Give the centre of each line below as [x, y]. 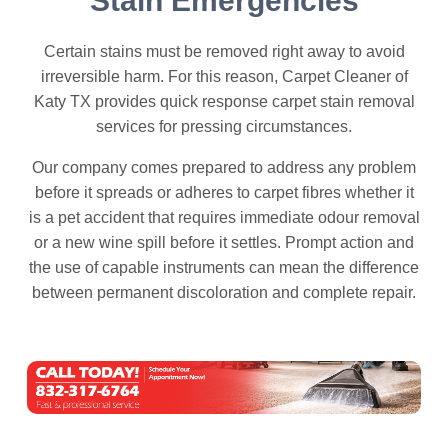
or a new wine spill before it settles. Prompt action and [224, 242]
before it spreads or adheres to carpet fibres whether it [224, 192]
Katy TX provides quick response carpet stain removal [224, 101]
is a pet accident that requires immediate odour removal [224, 217]
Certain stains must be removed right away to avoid [224, 51]
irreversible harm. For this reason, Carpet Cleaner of [224, 76]
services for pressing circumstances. [224, 126]
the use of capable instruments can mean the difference [224, 267]
